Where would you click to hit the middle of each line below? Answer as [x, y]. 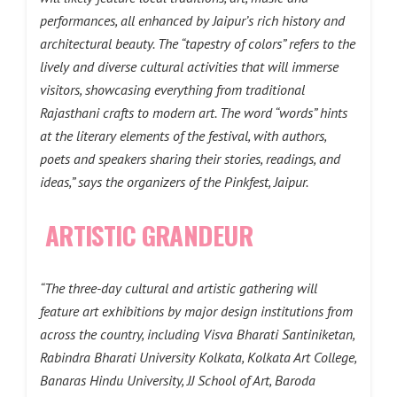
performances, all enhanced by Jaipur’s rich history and [192, 20]
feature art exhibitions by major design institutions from [196, 311]
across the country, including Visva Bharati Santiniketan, [197, 334]
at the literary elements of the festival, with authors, [183, 136]
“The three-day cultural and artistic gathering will [179, 288]
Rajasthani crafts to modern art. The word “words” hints [194, 113]
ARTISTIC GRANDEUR [148, 234]
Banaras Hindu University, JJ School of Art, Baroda [178, 380]
